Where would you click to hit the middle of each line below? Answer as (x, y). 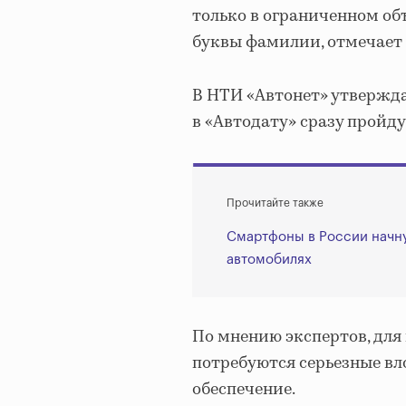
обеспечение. (244, 390)
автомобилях (269, 260)
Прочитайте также (275, 203)
